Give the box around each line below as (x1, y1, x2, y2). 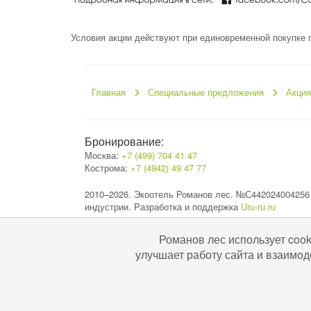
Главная (92, 85, 126, 99)
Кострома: (85, 161, 131, 174)
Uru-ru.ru (241, 200, 276, 213)
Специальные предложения (148, 85, 264, 99)
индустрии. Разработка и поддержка (85, 200, 241, 213)
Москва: (85, 149, 121, 162)
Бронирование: (85, 133, 164, 149)
